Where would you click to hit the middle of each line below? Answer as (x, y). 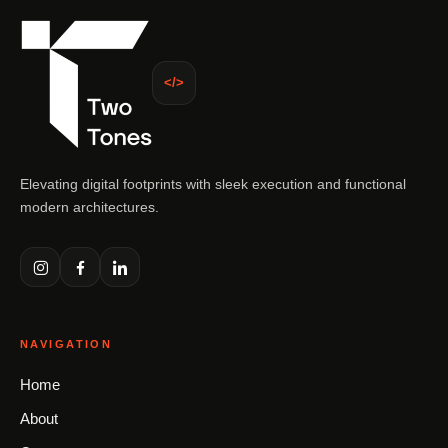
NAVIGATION (66, 344)
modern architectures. (89, 207)
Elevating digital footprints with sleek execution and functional (213, 184)
